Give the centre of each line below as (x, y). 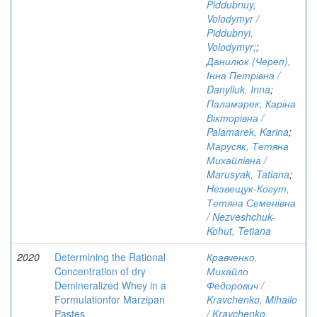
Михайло (227, 271)
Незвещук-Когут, (248, 188)
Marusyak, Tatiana (248, 174)
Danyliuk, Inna (238, 89)
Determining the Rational (110, 257)
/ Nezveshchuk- (241, 217)
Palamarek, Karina (248, 132)
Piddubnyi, (230, 33)
